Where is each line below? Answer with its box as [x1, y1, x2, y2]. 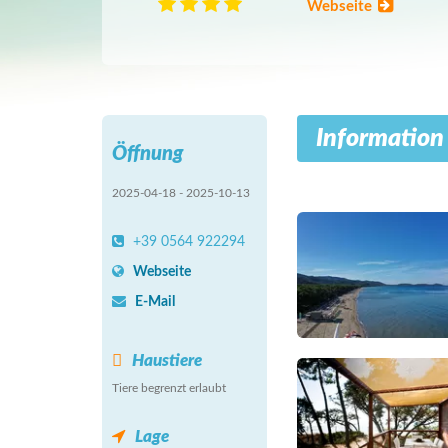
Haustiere [132, 352, 202, 369]
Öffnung [112, 144, 183, 164]
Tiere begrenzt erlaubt [112, 382, 226, 394]
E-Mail [135, 295, 175, 309]
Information [315, 126, 444, 151]
